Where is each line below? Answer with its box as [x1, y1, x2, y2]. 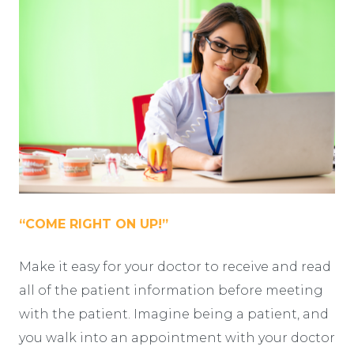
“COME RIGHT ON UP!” [19, 217, 168, 232]
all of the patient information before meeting [19, 283, 323, 299]
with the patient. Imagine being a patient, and [19, 307, 329, 322]
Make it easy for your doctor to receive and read [19, 259, 331, 275]
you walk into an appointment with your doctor [19, 330, 335, 346]
